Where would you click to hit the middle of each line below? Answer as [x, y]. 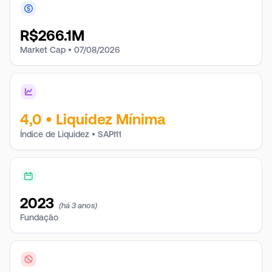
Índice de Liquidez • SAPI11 [71, 134]
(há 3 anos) [78, 206]
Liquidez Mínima [110, 119]
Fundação [39, 217]
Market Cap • [46, 50]
